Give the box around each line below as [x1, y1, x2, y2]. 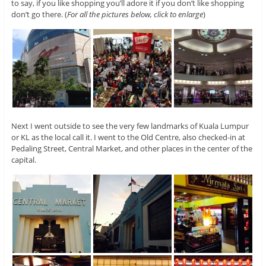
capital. [11, 154, 36, 166]
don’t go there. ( [11, 9, 67, 20]
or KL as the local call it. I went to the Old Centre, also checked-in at [11, 132, 245, 143]
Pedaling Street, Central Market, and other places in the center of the [11, 143, 252, 154]
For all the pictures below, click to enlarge [66, 9, 203, 20]
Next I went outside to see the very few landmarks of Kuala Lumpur [11, 121, 249, 132]
